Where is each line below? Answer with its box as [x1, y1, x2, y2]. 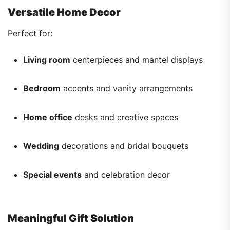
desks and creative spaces [72, 112, 178, 123]
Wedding [23, 141, 59, 151]
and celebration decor [82, 169, 170, 180]
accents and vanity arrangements [61, 83, 193, 94]
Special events [23, 169, 82, 180]
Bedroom [23, 83, 61, 94]
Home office [23, 112, 72, 123]
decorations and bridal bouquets [59, 141, 188, 151]
